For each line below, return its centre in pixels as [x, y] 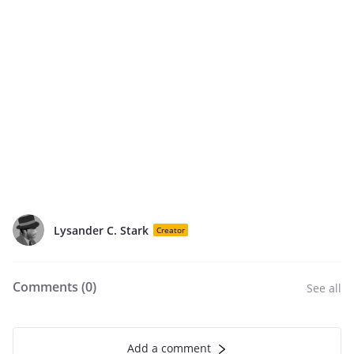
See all [324, 288]
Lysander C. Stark [101, 230]
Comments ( [49, 287]
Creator [171, 230]
